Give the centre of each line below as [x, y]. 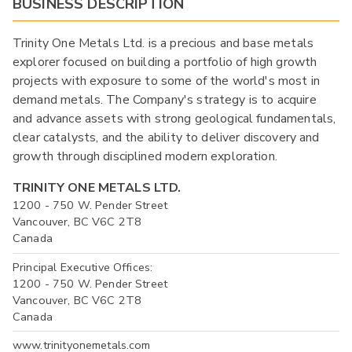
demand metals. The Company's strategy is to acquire [165, 100]
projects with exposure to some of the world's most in [166, 81]
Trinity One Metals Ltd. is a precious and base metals [163, 44]
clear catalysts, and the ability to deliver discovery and [166, 138]
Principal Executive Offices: [83, 267]
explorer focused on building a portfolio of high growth [165, 62]
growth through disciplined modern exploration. [145, 157]
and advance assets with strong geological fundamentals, [174, 119]
